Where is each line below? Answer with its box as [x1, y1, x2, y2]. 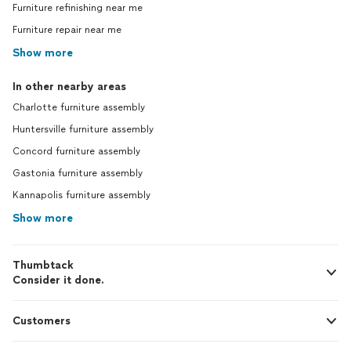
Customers [13, 314, 71, 327]
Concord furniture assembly [13, 146, 140, 157]
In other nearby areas [13, 80, 126, 93]
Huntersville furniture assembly [13, 124, 154, 135]
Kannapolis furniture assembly [13, 190, 150, 201]
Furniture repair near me [13, 24, 121, 35]
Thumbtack [13, 259, 74, 272]
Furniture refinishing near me [13, 2, 143, 13]
